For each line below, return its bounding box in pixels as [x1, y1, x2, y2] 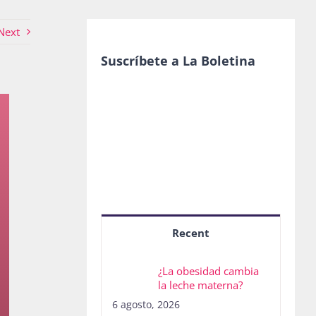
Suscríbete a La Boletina [100, 51, 255, 69]
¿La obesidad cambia [157, 264, 259, 279]
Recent [171, 226, 209, 241]
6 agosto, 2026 [111, 298, 180, 312]
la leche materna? [157, 278, 243, 293]
